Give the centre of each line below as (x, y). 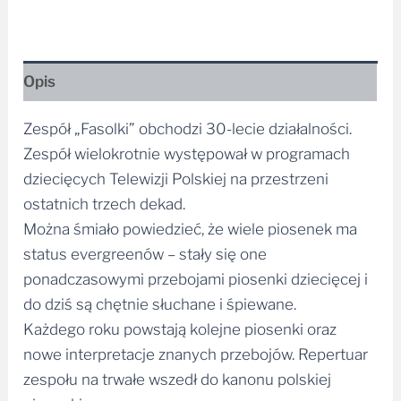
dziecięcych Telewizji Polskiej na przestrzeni (176, 172)
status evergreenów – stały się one (145, 247)
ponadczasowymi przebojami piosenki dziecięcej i (196, 273)
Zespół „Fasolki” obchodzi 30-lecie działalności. (188, 122)
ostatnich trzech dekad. (105, 197)
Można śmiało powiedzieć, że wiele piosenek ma (191, 222)
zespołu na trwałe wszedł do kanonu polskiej (178, 373)
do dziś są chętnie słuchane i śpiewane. (160, 298)
